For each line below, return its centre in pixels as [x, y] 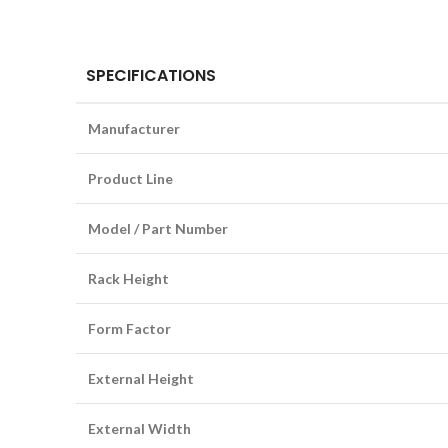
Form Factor [129, 328]
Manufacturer [134, 128]
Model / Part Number [158, 228]
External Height [141, 378]
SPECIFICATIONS [151, 75]
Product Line [130, 178]
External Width [139, 428]
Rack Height [128, 278]
